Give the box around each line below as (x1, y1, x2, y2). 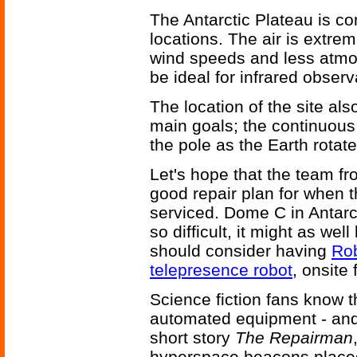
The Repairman (235, 328, 353, 347)
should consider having (150, 241, 331, 261)
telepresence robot (150, 261, 292, 280)
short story (150, 328, 235, 347)
